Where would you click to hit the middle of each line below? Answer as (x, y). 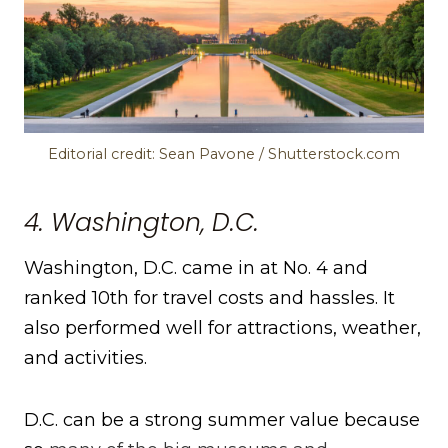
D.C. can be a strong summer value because (222, 420)
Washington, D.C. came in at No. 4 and (196, 268)
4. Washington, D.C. (141, 222)
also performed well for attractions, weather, (222, 328)
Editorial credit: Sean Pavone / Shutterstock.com (224, 154)
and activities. (85, 358)
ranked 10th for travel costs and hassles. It (209, 298)
